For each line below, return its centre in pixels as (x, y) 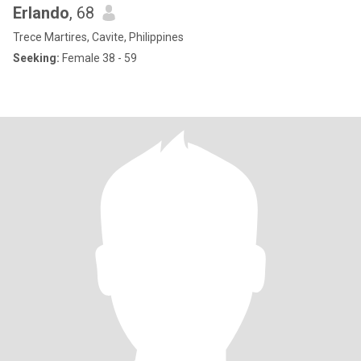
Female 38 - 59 (98, 58)
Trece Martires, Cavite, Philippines (98, 37)
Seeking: (36, 58)
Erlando (41, 13)
